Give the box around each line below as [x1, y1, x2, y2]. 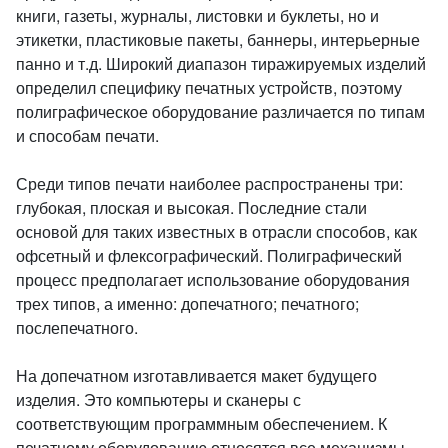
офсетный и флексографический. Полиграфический [16, 244, 402, 267]
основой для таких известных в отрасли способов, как [16, 220, 417, 243]
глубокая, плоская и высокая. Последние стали [16, 196, 367, 219]
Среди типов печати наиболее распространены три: [16, 172, 403, 195]
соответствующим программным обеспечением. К [16, 412, 387, 435]
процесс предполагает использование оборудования [16, 268, 410, 291]
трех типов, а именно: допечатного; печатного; [16, 292, 359, 315]
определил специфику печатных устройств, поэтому [16, 76, 402, 99]
